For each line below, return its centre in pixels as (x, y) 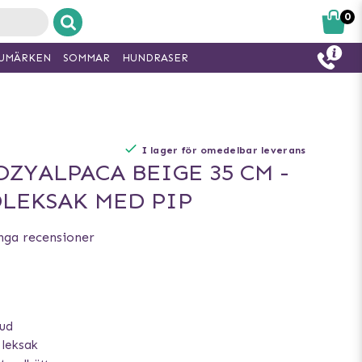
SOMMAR (86, 58)
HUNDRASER (155, 58)
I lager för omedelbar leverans (224, 150)
